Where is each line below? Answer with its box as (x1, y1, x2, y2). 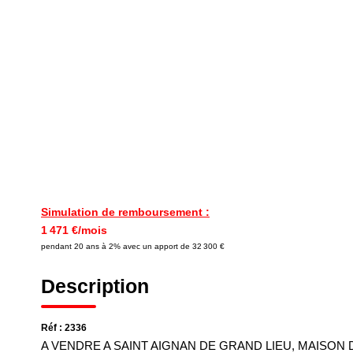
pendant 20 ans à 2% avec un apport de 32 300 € (41, 242, 225, 251)
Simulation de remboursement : (41, 206, 210, 218)
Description (41, 275, 149, 297)
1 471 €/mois (41, 224, 107, 236)
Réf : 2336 (41, 322, 87, 333)
